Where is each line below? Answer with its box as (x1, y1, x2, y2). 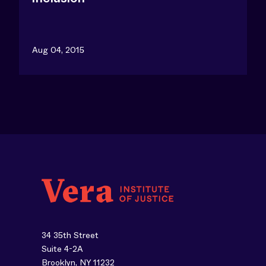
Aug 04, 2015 (32, 44, 84, 56)
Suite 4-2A (42, 243, 83, 255)
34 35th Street (42, 229, 99, 241)
